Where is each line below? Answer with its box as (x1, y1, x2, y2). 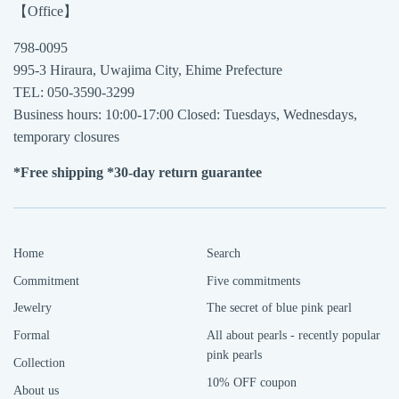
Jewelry (13, 301, 52, 315)
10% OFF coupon (206, 375, 297, 389)
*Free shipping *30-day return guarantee (13, 165, 262, 181)
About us (13, 383, 59, 397)
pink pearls (206, 348, 262, 362)
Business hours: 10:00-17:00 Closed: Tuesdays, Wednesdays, (13, 106, 357, 122)
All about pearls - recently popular (206, 329, 380, 343)
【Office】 (13, 3, 77, 19)
